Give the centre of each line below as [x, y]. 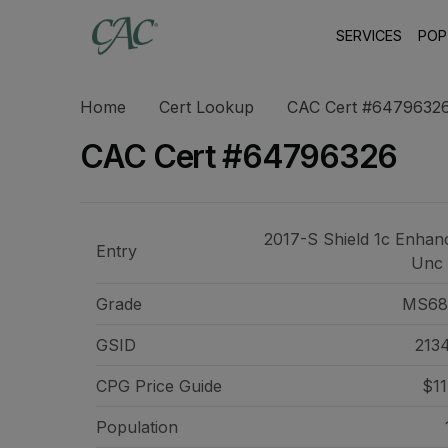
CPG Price [137, 386]
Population [137, 427]
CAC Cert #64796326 [238, 156]
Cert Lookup [206, 107]
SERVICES [369, 35]
